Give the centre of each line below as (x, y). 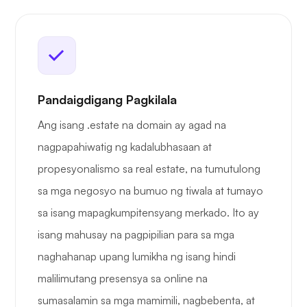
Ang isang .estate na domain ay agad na (132, 125)
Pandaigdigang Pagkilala (107, 100)
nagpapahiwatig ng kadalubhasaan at (125, 147)
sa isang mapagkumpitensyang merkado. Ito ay (148, 213)
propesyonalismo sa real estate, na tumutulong (149, 169)
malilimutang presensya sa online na (123, 279)
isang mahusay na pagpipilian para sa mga (136, 235)
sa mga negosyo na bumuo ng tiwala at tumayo (150, 191)
